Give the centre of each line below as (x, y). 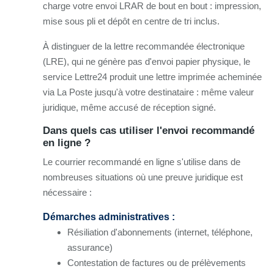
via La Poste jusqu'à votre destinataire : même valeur (148, 92)
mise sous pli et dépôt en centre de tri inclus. (131, 21)
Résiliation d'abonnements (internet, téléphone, (160, 232)
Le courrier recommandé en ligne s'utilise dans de (142, 161)
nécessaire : (67, 192)
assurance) (90, 247)
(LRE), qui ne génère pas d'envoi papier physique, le (146, 61)
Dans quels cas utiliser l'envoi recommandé (149, 130)
